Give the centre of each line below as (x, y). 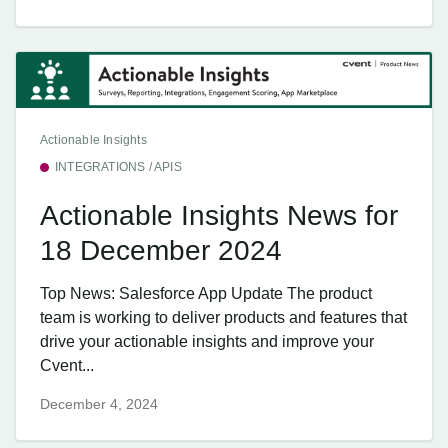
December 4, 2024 (99, 404)
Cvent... (67, 365)
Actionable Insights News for (219, 215)
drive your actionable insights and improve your (207, 341)
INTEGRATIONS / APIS (118, 167)
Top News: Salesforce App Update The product (206, 293)
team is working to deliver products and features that (223, 317)
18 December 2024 (161, 250)
